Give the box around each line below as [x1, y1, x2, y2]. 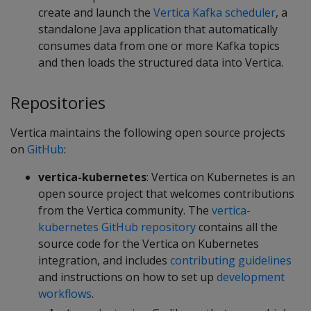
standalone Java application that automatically [38, 22, 278, 37]
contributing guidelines [170, 252, 292, 268]
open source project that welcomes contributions [38, 185, 294, 201]
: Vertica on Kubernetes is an [146, 169, 295, 185]
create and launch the [38, 5, 153, 20]
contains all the [196, 219, 278, 235]
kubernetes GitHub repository [38, 219, 196, 235]
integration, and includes [38, 252, 170, 268]
